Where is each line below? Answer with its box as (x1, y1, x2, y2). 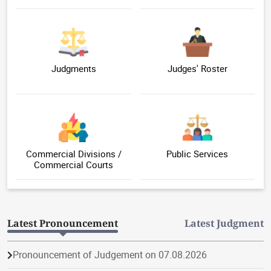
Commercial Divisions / (25, 148, 122, 160)
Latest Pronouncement (7, 217, 118, 230)
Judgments (51, 62, 96, 75)
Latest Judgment (184, 217, 264, 230)
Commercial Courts (34, 158, 114, 171)
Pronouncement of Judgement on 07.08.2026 (13, 248, 207, 262)
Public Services (166, 148, 229, 160)
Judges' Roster (167, 62, 227, 75)
